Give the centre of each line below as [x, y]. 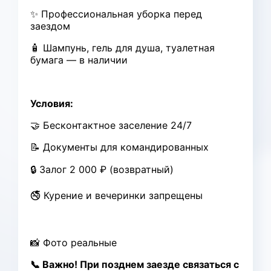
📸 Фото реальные [73, 243]
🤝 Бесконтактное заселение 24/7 [111, 126]
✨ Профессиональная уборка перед [116, 14]
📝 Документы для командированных [119, 147]
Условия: [52, 104]
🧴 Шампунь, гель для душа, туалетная [122, 48]
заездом [50, 26]
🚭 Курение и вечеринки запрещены [116, 196]
